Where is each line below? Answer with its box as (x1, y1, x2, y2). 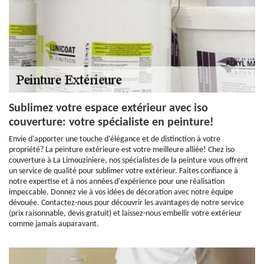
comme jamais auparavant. (9, 220, 99, 229)
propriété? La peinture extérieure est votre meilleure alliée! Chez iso (9, 146, 235, 154)
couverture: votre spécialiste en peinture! (9, 117, 214, 128)
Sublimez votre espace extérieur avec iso (9, 103, 208, 114)
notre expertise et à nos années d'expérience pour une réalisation (9, 177, 225, 186)
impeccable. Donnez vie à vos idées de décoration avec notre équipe (9, 188, 233, 197)
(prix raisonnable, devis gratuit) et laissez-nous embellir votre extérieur (9, 209, 242, 218)
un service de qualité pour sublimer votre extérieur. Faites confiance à (9, 167, 238, 176)
